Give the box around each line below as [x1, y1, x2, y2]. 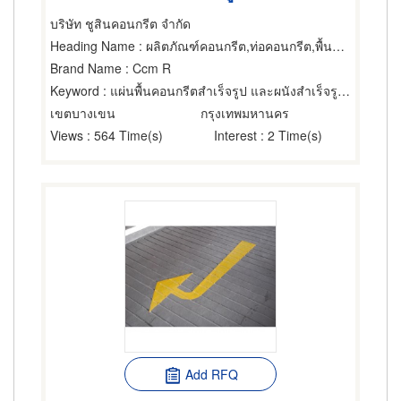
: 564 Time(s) [83, 126, 163, 144]
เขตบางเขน [50, 104, 115, 122]
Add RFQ [184, 365, 238, 383]
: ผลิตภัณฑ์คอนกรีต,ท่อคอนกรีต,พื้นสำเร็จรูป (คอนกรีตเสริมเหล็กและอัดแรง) [135, 37, 332, 55]
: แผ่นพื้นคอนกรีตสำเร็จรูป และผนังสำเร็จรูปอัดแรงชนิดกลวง [99, 81, 337, 99]
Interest [214, 126, 257, 144]
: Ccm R [122, 59, 171, 77]
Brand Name [50, 59, 122, 77]
